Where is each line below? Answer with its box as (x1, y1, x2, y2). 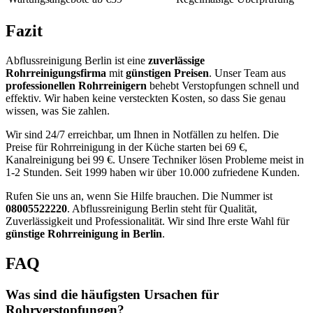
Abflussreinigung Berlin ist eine (6, 54, 148, 66)
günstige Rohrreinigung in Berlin (6, 227, 162, 240)
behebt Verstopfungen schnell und (147, 79, 299, 92)
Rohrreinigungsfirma (6, 66, 106, 79)
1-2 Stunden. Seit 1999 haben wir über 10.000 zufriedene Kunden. (6, 166, 300, 178)
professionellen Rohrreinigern (6, 79, 147, 92)
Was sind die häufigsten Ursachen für (6, 286, 219, 302)
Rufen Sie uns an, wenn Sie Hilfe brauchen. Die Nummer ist (6, 189, 272, 202)
